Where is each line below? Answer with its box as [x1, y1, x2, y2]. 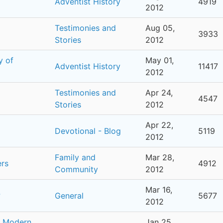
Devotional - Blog [55, 126, 121, 136]
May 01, [145, 55, 174, 65]
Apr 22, [145, 120, 173, 130]
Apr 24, [145, 88, 173, 98]
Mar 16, [145, 185, 172, 195]
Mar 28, [145, 152, 174, 162]
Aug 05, [145, 23, 175, 33]
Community [55, 164, 98, 174]
